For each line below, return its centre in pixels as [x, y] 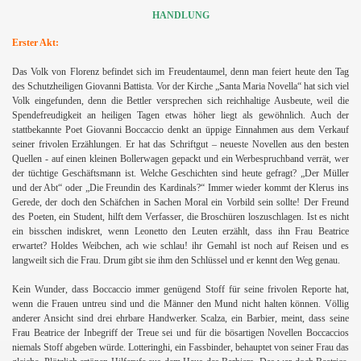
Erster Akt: [35, 42]
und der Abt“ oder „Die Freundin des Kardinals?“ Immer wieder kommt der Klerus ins [180, 187]
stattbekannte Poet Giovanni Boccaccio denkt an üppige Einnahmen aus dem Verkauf [180, 129]
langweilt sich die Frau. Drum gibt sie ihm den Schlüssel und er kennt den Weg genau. [176, 260]
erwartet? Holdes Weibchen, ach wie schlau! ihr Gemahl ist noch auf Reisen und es [180, 245]
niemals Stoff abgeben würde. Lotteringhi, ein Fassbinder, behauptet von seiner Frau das [180, 347]
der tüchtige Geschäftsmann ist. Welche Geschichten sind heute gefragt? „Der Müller [180, 173]
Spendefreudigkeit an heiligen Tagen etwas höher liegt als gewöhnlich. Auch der [180, 115]
